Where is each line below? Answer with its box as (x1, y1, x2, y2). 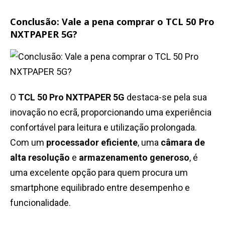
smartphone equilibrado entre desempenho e (10, 182, 190, 193)
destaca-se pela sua (125, 92, 207, 103)
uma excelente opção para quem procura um (10, 167, 188, 178)
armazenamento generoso (79, 152, 189, 163)
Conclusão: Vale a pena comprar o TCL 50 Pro (10, 16, 214, 28)
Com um (10, 137, 46, 148)
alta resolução (10, 152, 70, 163)
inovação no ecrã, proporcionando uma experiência (10, 107, 211, 118)
